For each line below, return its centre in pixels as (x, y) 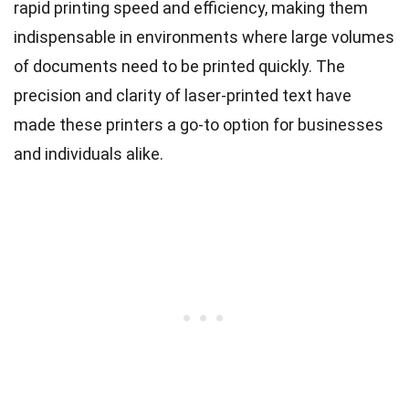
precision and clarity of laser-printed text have (183, 95)
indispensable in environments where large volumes (204, 37)
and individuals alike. (89, 153)
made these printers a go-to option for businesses (199, 124)
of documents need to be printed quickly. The (179, 66)
